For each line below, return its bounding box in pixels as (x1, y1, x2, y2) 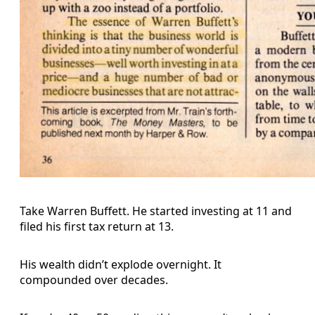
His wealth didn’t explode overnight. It (20, 256, 221, 272)
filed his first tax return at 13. (20, 218, 174, 234)
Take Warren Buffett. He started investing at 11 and (20, 202, 292, 219)
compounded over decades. (20, 271, 168, 288)
